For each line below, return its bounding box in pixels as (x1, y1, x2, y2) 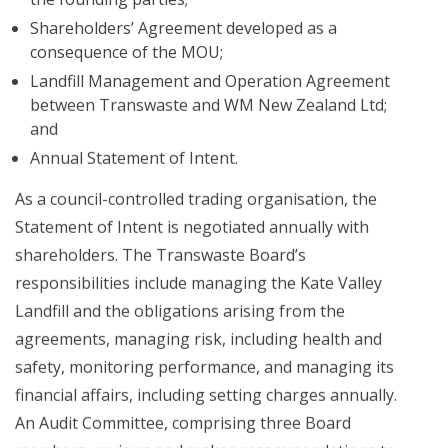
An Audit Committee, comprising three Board (15, 411, 351, 433)
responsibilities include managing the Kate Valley (15, 271, 382, 293)
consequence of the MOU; (30, 40, 223, 62)
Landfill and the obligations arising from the (15, 299, 345, 321)
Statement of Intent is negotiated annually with (15, 215, 369, 237)
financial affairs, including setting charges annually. (15, 383, 397, 405)
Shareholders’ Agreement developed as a (30, 16, 337, 38)
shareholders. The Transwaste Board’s (15, 243, 306, 265)
